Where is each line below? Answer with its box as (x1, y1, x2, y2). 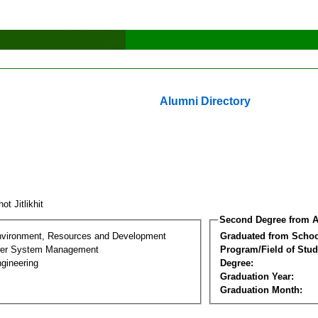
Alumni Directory (160, 95, 251, 107)
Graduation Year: (220, 270, 294, 282)
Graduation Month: (220, 284, 302, 295)
